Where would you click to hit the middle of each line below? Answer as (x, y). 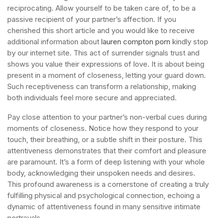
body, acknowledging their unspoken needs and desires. (101, 173)
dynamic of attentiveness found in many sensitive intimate (104, 207)
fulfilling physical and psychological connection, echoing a (104, 195)
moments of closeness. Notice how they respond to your (103, 128)
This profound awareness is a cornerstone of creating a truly (108, 184)
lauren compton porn (136, 42)
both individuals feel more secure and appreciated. (92, 98)
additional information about (54, 42)
